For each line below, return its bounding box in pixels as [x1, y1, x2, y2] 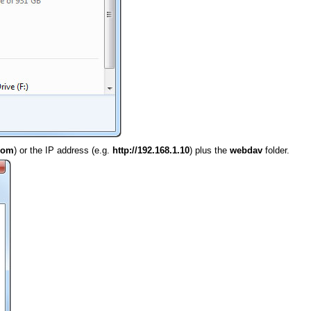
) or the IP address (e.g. [13, 146, 112, 156]
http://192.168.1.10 [112, 146, 190, 156]
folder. [262, 146, 289, 156]
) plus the [189, 146, 230, 156]
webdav [229, 146, 262, 156]
